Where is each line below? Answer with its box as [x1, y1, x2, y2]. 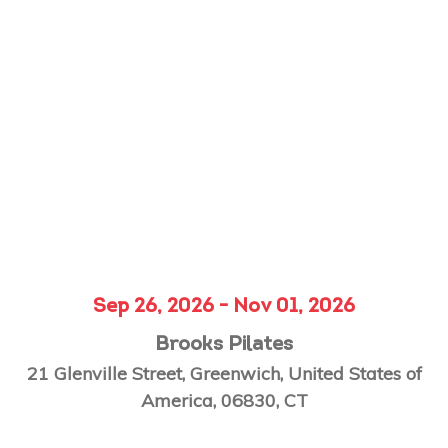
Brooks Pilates [155, 334, 293, 355]
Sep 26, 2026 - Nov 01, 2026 [93, 296, 355, 317]
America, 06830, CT [140, 388, 308, 412]
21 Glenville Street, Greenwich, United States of [26, 361, 422, 385]
